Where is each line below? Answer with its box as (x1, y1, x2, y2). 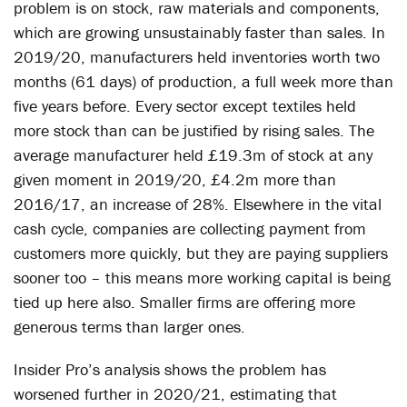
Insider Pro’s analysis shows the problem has (14, 359, 326, 380)
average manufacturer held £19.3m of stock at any (14, 144, 372, 165)
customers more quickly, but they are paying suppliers (14, 243, 388, 263)
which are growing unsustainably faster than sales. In (14, 22, 385, 43)
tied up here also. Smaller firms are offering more (14, 292, 355, 313)
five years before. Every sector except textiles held (14, 95, 356, 116)
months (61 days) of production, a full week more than (14, 71, 393, 92)
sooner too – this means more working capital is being (14, 267, 391, 288)
